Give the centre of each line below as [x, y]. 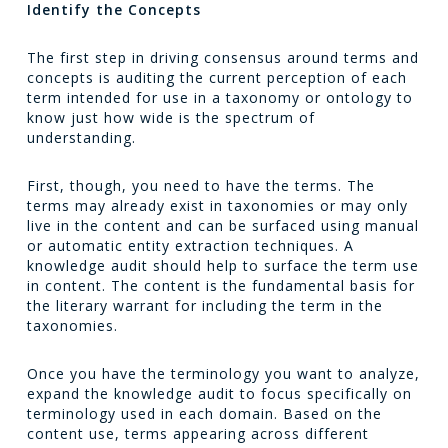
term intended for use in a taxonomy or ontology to [219, 97]
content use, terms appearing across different [197, 433]
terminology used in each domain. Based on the [204, 413]
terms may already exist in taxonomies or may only [217, 205]
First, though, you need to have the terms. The [200, 185]
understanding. [81, 137]
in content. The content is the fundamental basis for [220, 285]
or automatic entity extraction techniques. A [190, 245]
